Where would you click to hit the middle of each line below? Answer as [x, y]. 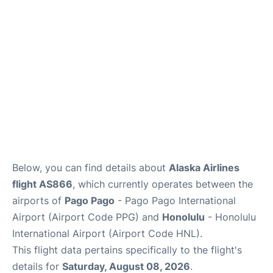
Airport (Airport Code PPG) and [87, 217]
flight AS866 [42, 184]
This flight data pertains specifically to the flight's [127, 250]
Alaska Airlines [204, 168]
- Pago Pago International [175, 200]
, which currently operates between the [163, 184]
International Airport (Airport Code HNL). [107, 233]
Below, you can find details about [90, 168]
